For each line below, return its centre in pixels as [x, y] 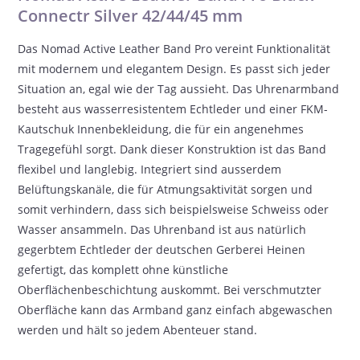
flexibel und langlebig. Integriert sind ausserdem [150, 169]
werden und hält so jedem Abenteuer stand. [138, 330]
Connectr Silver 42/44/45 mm [131, 16]
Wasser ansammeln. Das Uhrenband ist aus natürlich [162, 229]
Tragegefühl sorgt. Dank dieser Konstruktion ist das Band [172, 149]
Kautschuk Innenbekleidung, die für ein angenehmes [161, 129]
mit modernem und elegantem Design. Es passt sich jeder [174, 69]
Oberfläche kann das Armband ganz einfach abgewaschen [176, 310]
